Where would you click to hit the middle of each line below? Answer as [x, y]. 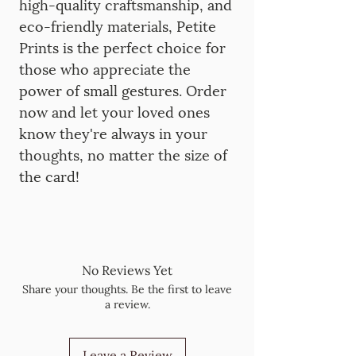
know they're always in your [113, 132]
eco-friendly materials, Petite [118, 25]
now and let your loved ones [114, 111]
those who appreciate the [105, 68]
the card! [49, 175]
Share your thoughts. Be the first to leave [127, 289]
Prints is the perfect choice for [122, 46]
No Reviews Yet [127, 270]
